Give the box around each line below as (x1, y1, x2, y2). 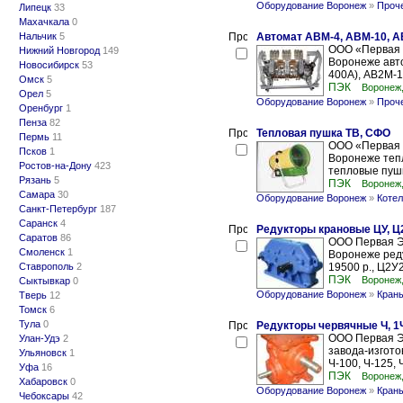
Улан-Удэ (19, 333, 60, 344)
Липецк (19, 2, 51, 13)
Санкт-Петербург (19, 203, 97, 214)
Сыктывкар (19, 275, 70, 286)
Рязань (19, 175, 51, 185)
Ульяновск (19, 347, 67, 358)
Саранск (19, 218, 58, 228)
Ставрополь (19, 261, 74, 272)
